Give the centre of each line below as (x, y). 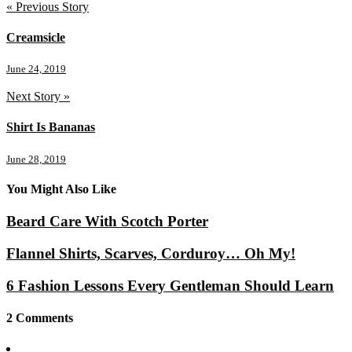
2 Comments (40, 317)
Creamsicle (36, 37)
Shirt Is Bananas (51, 127)
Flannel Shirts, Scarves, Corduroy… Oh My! (151, 253)
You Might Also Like (61, 189)
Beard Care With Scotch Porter (107, 222)
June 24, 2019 (36, 69)
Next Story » (38, 97)
